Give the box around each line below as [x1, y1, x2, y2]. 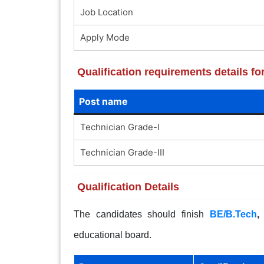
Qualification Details [77, 180, 179, 193]
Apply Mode [80, 31, 130, 43]
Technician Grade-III [80, 146, 164, 158]
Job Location [80, 6, 133, 18]
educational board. [73, 229, 151, 240]
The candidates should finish [73, 209, 210, 219]
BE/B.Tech [210, 209, 258, 219]
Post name [78, 95, 128, 107]
